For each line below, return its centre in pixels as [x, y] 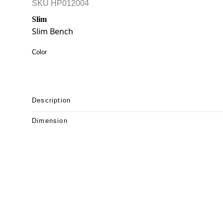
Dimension [50, 121]
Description [52, 100]
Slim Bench [53, 31]
